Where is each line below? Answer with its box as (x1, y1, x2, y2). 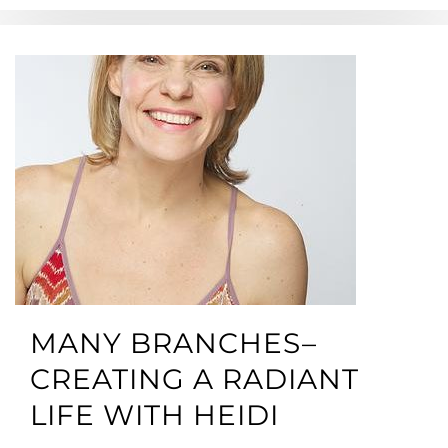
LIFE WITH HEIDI (30, 398, 279, 432)
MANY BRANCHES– (30, 326, 317, 360)
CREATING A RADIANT (30, 362, 359, 396)
